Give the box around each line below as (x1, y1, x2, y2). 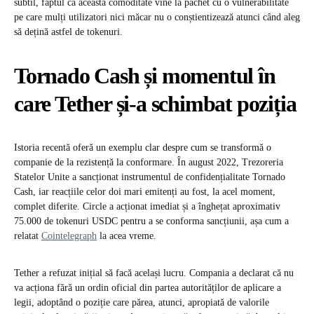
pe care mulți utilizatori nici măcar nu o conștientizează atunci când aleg (14, 12, 300, 23)
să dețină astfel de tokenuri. (14, 27, 123, 38)
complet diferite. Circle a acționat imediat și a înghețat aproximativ (14, 201, 280, 212)
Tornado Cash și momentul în (14, 63, 275, 89)
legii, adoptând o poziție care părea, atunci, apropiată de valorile (14, 297, 269, 308)
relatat (14, 231, 41, 242)
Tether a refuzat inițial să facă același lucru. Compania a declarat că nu (14, 268, 294, 279)
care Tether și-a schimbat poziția (14, 91, 296, 117)
